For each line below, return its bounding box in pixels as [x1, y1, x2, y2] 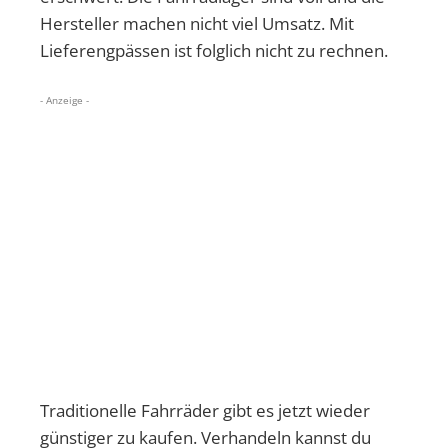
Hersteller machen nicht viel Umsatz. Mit [40, 11, 354, 35]
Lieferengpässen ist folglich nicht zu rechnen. [40, 38, 388, 62]
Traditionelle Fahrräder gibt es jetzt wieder [40, 398, 370, 422]
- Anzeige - [40, 92, 89, 107]
